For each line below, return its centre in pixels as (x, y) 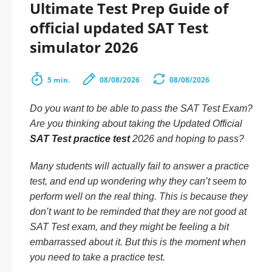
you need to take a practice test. (97, 257)
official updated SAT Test (119, 28)
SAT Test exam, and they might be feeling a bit (129, 227)
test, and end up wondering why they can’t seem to (138, 181)
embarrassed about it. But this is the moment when (138, 242)
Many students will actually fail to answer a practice (139, 166)
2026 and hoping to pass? (187, 139)
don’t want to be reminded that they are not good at (138, 212)
